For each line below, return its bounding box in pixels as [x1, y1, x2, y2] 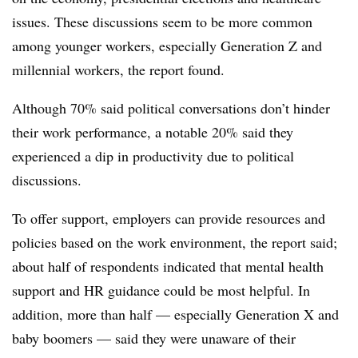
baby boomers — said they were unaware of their [12, 328, 296, 348]
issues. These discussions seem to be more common [12, 12, 312, 31]
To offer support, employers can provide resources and [12, 209, 325, 228]
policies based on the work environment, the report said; [12, 233, 337, 252]
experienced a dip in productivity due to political [12, 146, 294, 165]
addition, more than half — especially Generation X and [12, 304, 339, 324]
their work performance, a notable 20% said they [12, 122, 293, 141]
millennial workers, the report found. [12, 60, 225, 79]
